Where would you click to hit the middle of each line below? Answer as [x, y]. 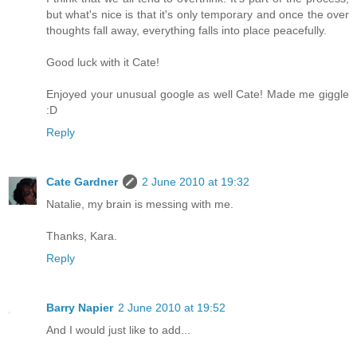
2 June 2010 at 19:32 [196, 182]
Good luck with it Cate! [103, 63]
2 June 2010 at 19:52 [172, 308]
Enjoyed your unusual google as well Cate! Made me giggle [198, 94]
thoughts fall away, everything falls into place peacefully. [186, 31]
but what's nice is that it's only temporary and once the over [198, 15]
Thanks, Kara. [82, 236]
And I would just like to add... [118, 330]
